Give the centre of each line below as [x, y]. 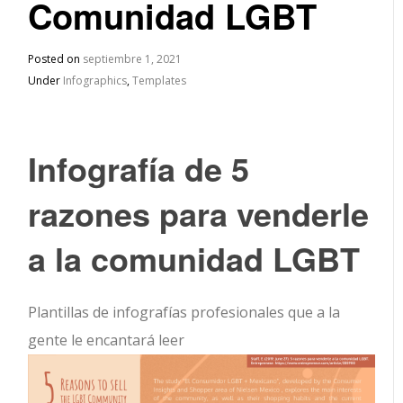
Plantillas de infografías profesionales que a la [184, 312]
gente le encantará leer [107, 340]
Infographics [95, 81]
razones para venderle [199, 213]
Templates [160, 81]
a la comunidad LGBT [194, 258]
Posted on [56, 59]
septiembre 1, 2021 [133, 59]
